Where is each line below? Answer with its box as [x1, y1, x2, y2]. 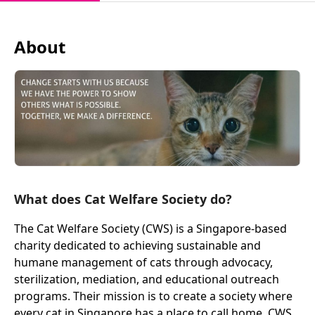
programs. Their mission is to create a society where [14, 288, 292, 304]
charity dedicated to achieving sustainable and [14, 237, 261, 253]
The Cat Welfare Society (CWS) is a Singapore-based [14, 220, 287, 236]
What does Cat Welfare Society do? [14, 190, 232, 207]
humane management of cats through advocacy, [14, 254, 273, 270]
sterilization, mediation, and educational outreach [14, 271, 279, 287]
